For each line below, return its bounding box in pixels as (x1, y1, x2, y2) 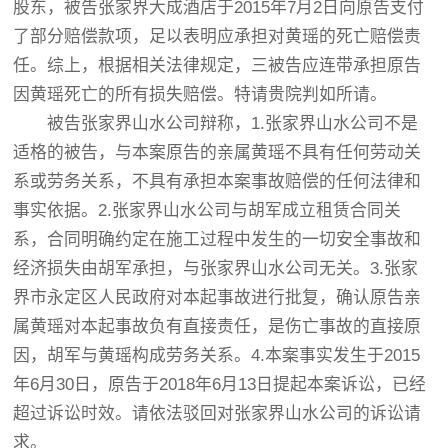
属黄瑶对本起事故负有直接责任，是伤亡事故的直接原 (13, 317, 422, 336)
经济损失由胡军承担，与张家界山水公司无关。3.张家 (13, 259, 419, 278)
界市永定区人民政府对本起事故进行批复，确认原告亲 (13, 288, 422, 307)
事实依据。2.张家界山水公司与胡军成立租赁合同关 (13, 201, 402, 220)
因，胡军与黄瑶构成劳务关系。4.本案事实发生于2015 (13, 346, 421, 365)
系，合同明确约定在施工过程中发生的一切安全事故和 (13, 230, 422, 249)
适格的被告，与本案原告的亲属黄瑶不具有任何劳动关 (13, 143, 422, 162)
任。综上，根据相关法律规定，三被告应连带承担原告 (13, 56, 422, 75)
